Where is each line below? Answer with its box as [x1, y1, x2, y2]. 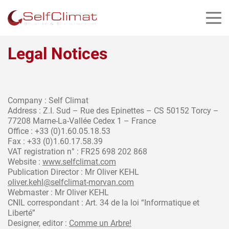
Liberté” [8, 208, 35, 218]
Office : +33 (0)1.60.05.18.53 [8, 126, 110, 136]
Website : [8, 157, 42, 167]
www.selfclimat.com [42, 157, 116, 167]
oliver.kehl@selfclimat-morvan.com [8, 177, 134, 187]
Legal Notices [8, 44, 107, 63]
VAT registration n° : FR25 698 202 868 [8, 147, 147, 156]
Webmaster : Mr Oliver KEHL [8, 188, 109, 197]
